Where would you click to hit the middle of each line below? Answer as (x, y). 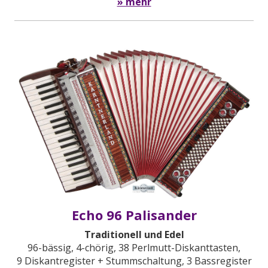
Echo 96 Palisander (134, 215)
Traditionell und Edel (134, 235)
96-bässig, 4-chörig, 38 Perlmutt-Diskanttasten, (134, 248)
